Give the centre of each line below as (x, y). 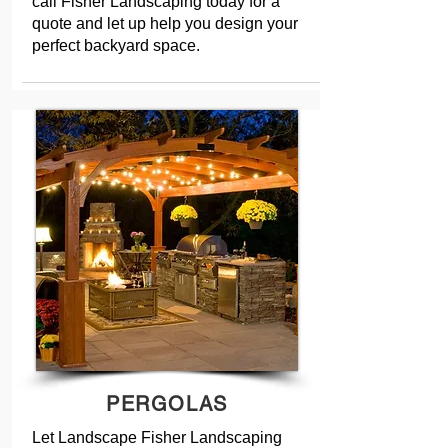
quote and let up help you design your (165, 23)
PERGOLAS (167, 404)
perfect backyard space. (116, 45)
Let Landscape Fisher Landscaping (157, 437)
